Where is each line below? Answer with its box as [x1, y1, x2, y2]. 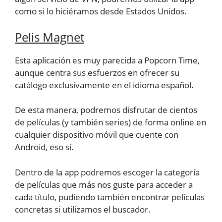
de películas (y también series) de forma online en [15, 116, 206, 128]
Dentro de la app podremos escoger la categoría [15, 166, 200, 178]
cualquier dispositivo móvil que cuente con [15, 129, 178, 141]
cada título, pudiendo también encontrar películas [15, 191, 205, 203]
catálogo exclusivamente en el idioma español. [15, 79, 194, 91]
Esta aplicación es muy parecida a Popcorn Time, [15, 54, 200, 66]
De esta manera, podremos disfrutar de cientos [15, 104, 197, 116]
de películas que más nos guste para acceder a [15, 178, 193, 190]
